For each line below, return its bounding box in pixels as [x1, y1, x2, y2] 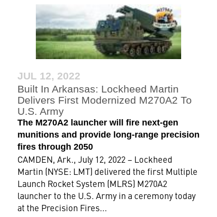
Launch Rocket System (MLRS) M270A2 [17, 177, 167, 189]
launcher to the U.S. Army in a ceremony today [17, 189, 196, 201]
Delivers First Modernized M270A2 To [17, 94, 192, 106]
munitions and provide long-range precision [17, 130, 200, 139]
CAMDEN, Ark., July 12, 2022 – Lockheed [17, 153, 172, 165]
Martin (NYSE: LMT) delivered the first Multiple [17, 165, 198, 177]
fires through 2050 [17, 142, 93, 152]
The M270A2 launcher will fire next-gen [17, 118, 178, 127]
